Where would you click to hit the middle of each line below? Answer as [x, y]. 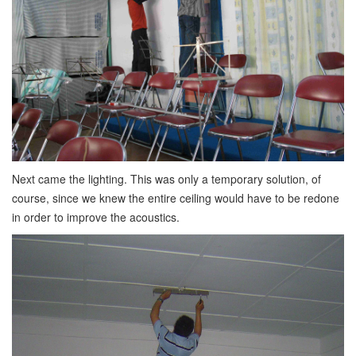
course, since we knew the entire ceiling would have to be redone [176, 197]
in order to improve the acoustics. [96, 217]
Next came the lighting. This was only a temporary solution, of [166, 178]
